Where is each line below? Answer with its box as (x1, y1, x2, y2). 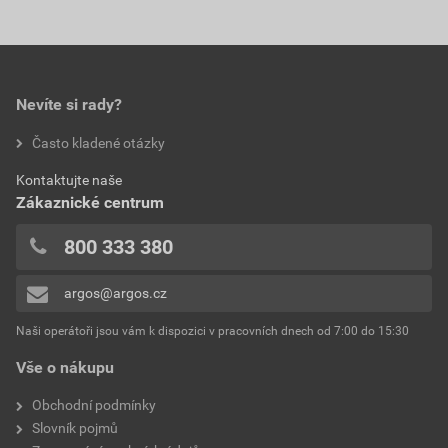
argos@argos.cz (63, 285, 167, 302)
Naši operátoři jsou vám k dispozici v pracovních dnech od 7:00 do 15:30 (16, 323, 409, 338)
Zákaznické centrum (16, 192, 164, 212)
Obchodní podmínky (32, 396, 156, 413)
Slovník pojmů (32, 419, 118, 436)
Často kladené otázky (32, 134, 165, 151)
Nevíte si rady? (16, 94, 122, 114)
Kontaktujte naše (16, 171, 122, 188)
